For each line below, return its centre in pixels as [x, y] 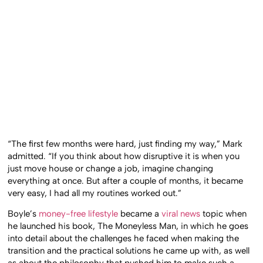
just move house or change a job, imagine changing [111, 169]
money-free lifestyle [79, 214]
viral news [181, 214]
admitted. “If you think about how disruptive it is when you [124, 156]
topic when [224, 214]
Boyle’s [23, 214]
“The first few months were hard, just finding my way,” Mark [125, 144]
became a [140, 214]
